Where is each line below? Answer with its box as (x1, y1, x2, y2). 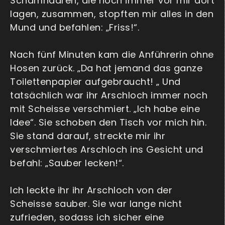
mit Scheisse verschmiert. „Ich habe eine (10, 102, 200, 116)
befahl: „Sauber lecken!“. (10, 157, 124, 170)
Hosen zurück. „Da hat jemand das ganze (10, 62, 202, 75)
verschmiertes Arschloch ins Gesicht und (10, 143, 203, 156)
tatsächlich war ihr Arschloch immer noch (10, 89, 207, 102)
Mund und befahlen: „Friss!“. (10, 21, 139, 34)
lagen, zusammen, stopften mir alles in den (10, 8, 213, 21)
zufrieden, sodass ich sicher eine (10, 211, 164, 224)
